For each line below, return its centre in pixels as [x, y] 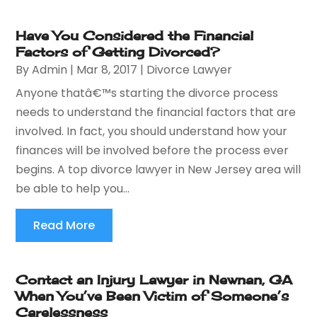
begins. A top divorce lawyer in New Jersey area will [158, 169]
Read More [64, 225]
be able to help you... [73, 188]
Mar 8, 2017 [107, 69]
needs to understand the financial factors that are [156, 112]
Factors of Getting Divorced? [118, 51]
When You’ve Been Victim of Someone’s [152, 295]
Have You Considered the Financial [135, 35]
